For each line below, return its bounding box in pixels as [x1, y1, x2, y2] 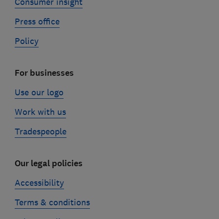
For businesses [14, 67, 74, 79]
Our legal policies [14, 157, 83, 169]
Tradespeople [14, 126, 66, 137]
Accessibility [14, 177, 64, 188]
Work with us [14, 106, 66, 117]
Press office [14, 16, 60, 27]
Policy [14, 35, 39, 46]
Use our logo [14, 87, 64, 98]
